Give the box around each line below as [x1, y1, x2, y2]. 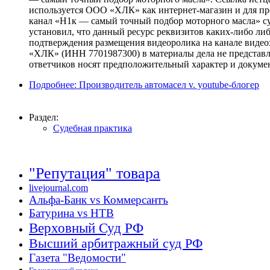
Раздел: [29, 112, 58, 123]
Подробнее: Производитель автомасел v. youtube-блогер [29, 80, 259, 90]
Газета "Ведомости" [29, 251, 126, 265]
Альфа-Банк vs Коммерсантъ [29, 193, 168, 207]
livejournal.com [29, 183, 88, 193]
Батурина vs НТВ [29, 207, 114, 220]
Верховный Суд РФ [29, 220, 143, 236]
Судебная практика [53, 123, 132, 134]
